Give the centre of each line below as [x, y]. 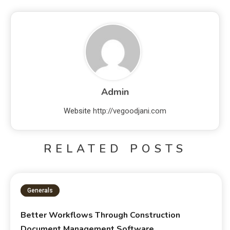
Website [77, 111]
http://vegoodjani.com [130, 111]
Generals [40, 190]
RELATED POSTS [115, 149]
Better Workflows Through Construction [101, 215]
